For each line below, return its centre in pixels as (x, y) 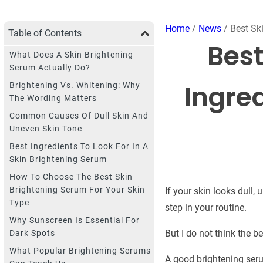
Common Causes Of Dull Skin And (79, 115)
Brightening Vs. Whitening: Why (75, 85)
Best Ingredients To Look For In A (79, 146)
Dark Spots (32, 233)
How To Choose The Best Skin (71, 176)
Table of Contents (45, 33)
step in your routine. (205, 207)
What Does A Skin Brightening (71, 54)
